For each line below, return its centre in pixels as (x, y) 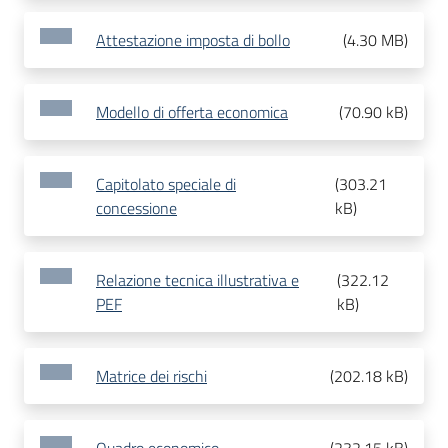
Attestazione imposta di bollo (193, 40)
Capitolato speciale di (166, 184)
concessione (136, 208)
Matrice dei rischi (151, 376)
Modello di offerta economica (192, 112)
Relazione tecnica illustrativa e (197, 280)
